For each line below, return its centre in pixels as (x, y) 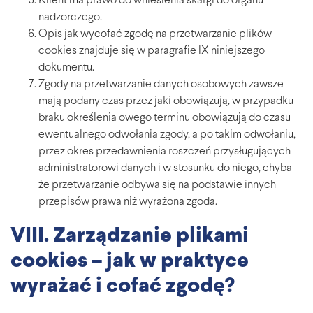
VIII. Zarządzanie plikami (130, 237)
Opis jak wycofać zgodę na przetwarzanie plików (155, 35)
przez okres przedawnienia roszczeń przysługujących (165, 152)
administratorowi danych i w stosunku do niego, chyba (165, 169)
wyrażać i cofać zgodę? (123, 287)
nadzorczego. (70, 18)
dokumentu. (66, 68)
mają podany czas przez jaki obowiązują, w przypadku (166, 102)
